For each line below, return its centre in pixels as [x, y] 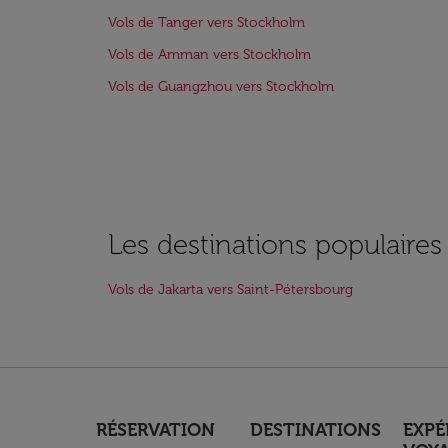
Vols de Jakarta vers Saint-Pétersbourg [230, 289]
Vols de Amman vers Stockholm [209, 54]
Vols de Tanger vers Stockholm [206, 22]
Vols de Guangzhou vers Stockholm [221, 86]
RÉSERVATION [155, 430]
